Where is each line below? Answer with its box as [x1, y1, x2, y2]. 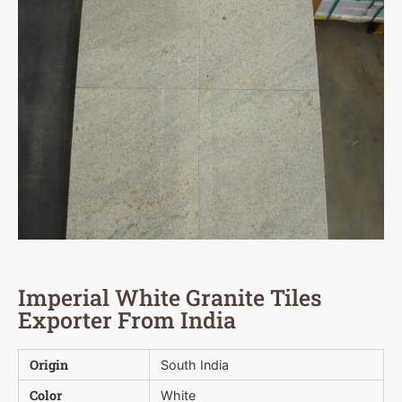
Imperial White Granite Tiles [18, 283, 322, 313]
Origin [30, 356, 68, 374]
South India [161, 357, 229, 373]
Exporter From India [18, 305, 236, 336]
